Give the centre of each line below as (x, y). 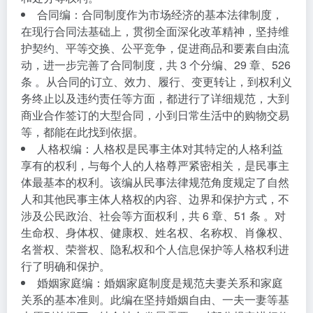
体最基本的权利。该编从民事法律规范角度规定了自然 (155, 182)
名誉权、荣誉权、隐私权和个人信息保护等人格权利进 (155, 249)
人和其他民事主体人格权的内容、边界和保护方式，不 (155, 199)
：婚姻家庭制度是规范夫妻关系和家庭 (188, 283)
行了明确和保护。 (66, 266)
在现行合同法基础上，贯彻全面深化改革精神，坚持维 (155, 31)
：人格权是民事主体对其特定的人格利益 (182, 148)
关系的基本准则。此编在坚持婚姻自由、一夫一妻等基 (155, 299)
